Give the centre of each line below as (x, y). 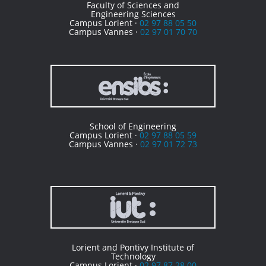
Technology (133, 256)
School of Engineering (133, 126)
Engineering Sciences (133, 14)
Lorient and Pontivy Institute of (133, 248)
